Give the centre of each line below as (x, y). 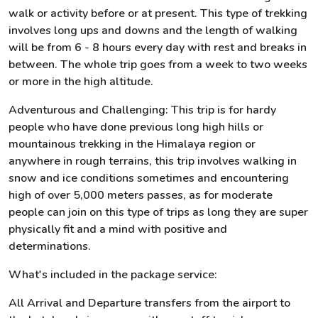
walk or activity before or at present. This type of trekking (158, 13)
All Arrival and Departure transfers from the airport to (149, 303)
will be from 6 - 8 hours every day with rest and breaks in (158, 48)
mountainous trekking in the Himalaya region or (132, 144)
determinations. (50, 246)
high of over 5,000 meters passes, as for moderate (141, 195)
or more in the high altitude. (81, 82)
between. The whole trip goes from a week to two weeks (158, 65)
